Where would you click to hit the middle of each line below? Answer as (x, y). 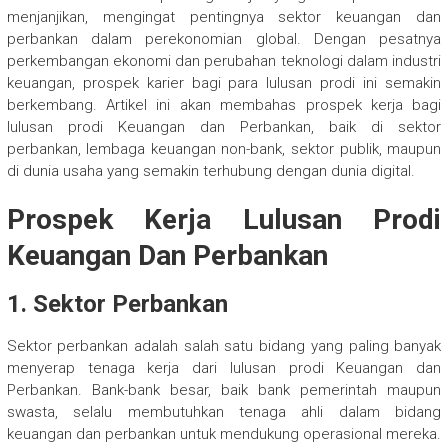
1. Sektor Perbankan (117, 304)
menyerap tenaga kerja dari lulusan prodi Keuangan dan (224, 368)
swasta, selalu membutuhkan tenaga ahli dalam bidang (224, 412)
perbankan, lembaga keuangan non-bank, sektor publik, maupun (224, 149)
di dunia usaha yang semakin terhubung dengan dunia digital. (210, 171)
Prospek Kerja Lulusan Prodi (224, 220)
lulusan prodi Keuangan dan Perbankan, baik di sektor (224, 127)
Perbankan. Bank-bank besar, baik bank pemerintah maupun (224, 390)
